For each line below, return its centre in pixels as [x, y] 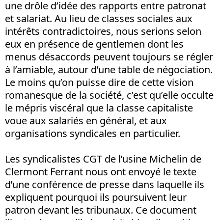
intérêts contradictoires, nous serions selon [103, 31]
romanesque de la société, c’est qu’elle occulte [109, 95]
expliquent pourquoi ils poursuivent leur [96, 197]
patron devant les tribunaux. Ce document [101, 210]
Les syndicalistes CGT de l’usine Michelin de [103, 159]
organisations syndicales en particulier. [93, 133]
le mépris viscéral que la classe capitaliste [99, 108]
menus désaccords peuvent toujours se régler [109, 56]
